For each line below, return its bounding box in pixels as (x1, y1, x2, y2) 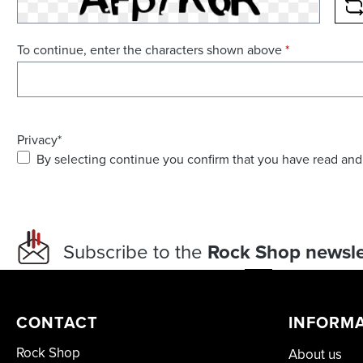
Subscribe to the (63, 237, 207, 266)
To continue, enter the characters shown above (17, 40, 285, 58)
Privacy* (17, 130, 62, 148)
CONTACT (16, 310, 98, 335)
